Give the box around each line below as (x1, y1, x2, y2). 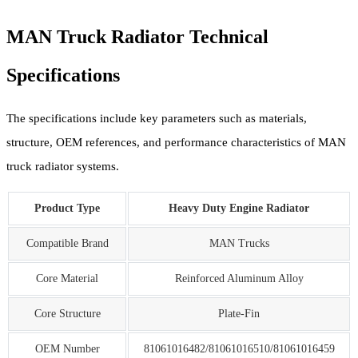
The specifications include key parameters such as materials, (6, 111, 307, 125)
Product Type (34, 201, 100, 214)
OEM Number (34, 342, 100, 355)
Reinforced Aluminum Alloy (174, 272, 304, 284)
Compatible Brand (26, 237, 109, 249)
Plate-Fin (218, 307, 260, 320)
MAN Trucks (209, 237, 269, 249)
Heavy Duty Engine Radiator (169, 201, 309, 214)
